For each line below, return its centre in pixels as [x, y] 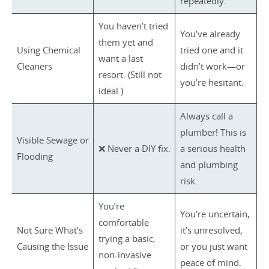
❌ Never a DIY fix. [134, 148]
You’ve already [210, 34]
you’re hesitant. [212, 82]
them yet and [125, 42]
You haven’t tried [133, 26]
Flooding [35, 156]
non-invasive [125, 255]
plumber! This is [213, 132]
